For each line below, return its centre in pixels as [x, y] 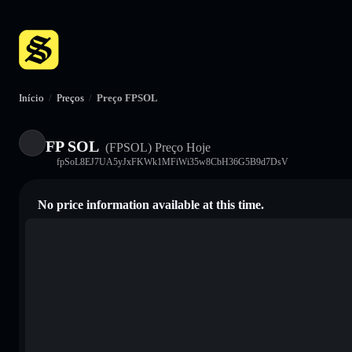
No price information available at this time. [151, 204]
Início [31, 98]
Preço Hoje [181, 147]
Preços [70, 98]
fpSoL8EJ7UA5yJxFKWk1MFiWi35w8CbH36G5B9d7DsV [172, 161]
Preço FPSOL [127, 98]
